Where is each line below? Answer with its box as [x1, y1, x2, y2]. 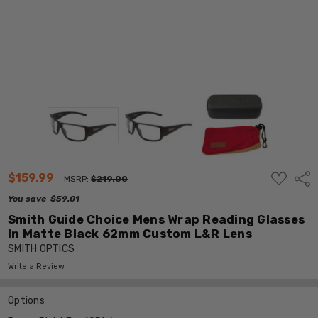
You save [8, 193, 47, 204]
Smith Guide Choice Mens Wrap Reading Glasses [8, 212, 305, 226]
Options [8, 294, 45, 307]
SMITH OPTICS [8, 242, 75, 255]
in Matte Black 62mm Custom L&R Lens [8, 226, 252, 241]
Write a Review [8, 261, 65, 271]
